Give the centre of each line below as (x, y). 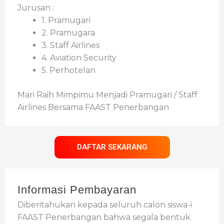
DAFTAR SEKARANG (112, 147)
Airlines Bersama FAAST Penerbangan (93, 107)
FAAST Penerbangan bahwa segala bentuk (104, 217)
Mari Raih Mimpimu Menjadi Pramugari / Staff (107, 95)
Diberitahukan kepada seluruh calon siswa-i (105, 205)
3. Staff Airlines (70, 45)
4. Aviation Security (79, 58)
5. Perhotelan (68, 70)
